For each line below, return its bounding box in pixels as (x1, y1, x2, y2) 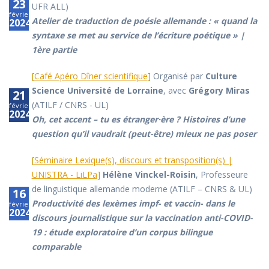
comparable (31, 241, 81, 253)
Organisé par (153, 70, 205, 82)
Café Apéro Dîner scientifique (34, 70, 148, 82)
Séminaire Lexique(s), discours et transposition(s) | (34, 154, 232, 166)
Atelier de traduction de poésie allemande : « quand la (31, 15, 257, 27)
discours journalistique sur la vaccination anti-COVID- (31, 212, 253, 224)
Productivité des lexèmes (31, 198, 139, 210)
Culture (205, 70, 237, 82)
